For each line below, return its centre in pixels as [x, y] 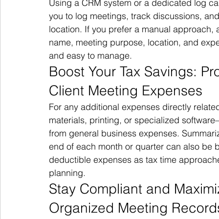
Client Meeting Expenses [126, 90]
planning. [67, 173]
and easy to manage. [90, 55]
